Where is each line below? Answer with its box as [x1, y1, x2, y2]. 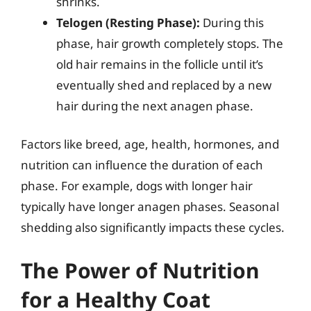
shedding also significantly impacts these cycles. [21, 219, 285, 235]
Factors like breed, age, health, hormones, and [21, 136, 279, 152]
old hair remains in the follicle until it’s [56, 56, 263, 72]
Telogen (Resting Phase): [56, 14, 200, 31]
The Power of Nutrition [21, 255, 260, 285]
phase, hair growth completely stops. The [56, 35, 283, 51]
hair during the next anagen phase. [56, 97, 253, 114]
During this [200, 14, 264, 31]
